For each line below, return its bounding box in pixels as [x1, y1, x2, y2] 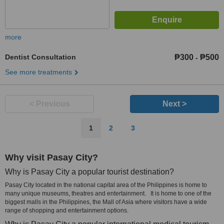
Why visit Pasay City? [5, 152, 98, 162]
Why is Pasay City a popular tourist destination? [5, 167, 174, 176]
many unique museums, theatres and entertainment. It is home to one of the [5, 190, 211, 197]
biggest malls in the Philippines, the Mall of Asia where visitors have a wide [5, 198, 207, 205]
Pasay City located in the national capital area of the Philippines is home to [5, 181, 207, 188]
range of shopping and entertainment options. [5, 207, 128, 214]
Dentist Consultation [5, 53, 76, 61]
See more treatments [5, 68, 72, 76]
